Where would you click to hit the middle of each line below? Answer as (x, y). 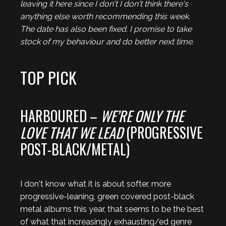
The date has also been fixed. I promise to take (106, 29)
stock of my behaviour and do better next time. (107, 42)
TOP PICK (48, 77)
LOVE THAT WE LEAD (72, 132)
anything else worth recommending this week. (105, 16)
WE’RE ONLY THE (142, 116)
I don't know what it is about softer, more (96, 184)
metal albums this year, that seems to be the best (112, 209)
